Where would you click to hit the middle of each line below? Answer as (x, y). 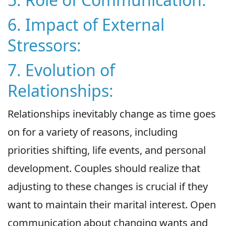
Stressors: (44, 45)
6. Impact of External (86, 25)
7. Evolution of (61, 70)
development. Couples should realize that (104, 168)
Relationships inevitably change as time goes (112, 114)
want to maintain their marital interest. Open (112, 205)
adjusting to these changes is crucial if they (108, 187)
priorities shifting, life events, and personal (107, 150)
